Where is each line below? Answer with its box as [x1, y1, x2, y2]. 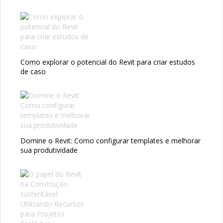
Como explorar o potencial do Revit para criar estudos [20, 57, 195, 67]
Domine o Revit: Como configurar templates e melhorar [20, 135, 201, 145]
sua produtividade [20, 145, 78, 155]
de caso [20, 66, 46, 76]
